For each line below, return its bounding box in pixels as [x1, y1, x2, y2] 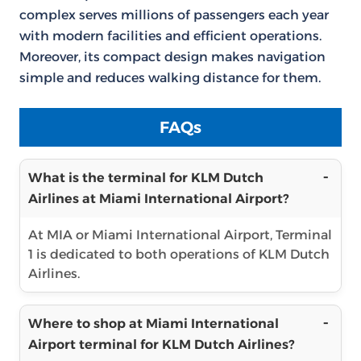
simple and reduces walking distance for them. [19, 70, 321, 85]
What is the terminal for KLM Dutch [28, 170, 263, 185]
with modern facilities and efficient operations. [19, 28, 322, 44]
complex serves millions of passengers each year [19, 7, 329, 23]
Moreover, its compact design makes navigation [19, 49, 326, 64]
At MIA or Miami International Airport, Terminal [28, 227, 332, 243]
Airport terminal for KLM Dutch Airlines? [28, 337, 294, 352]
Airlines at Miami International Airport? [28, 191, 288, 206]
